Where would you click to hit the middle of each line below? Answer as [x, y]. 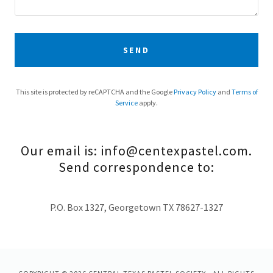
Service [126, 103]
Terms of [244, 92]
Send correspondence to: [136, 167]
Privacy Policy [195, 92]
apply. [148, 103]
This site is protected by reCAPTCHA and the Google [94, 92]
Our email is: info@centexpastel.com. [136, 151]
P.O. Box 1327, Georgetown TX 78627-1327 [136, 207]
